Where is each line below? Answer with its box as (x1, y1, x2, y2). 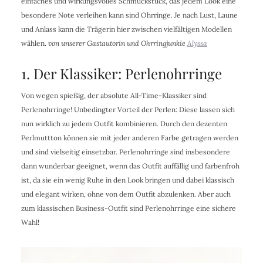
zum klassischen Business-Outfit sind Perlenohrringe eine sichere (21, 204, 236, 213)
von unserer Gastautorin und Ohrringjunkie (48, 39, 187, 48)
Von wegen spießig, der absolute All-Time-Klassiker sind (21, 91, 207, 100)
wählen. (21, 39, 48, 48)
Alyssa (187, 39, 207, 48)
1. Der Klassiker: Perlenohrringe (21, 64, 222, 83)
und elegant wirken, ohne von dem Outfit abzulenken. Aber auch (21, 190, 231, 199)
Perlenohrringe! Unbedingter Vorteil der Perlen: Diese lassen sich (21, 105, 235, 114)
